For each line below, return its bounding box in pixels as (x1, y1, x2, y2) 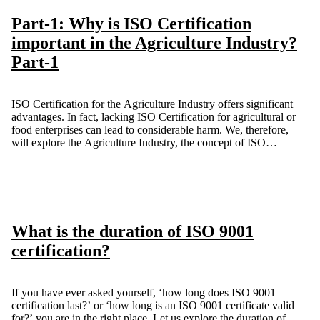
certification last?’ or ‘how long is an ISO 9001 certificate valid (11, 299, 294, 311)
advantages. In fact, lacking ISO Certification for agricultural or (11, 111, 296, 124)
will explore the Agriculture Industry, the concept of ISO (11, 136, 266, 149)
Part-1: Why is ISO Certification (11, 14, 251, 34)
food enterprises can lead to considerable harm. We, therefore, (11, 124, 289, 136)
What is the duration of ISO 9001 (11, 221, 254, 241)
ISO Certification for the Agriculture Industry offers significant (11, 98, 293, 111)
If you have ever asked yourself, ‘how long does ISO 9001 (11, 286, 276, 299)
